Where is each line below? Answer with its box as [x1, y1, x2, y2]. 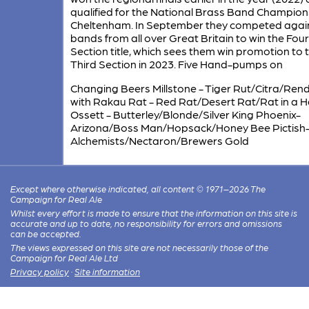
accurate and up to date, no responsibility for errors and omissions [10, 217, 283, 228]
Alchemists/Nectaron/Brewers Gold [70, 133, 249, 147]
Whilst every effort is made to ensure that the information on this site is [10, 207, 298, 218]
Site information [74, 266, 141, 277]
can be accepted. [10, 228, 82, 239]
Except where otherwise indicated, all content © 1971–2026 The [10, 183, 266, 194]
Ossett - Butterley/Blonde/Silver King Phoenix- [70, 107, 301, 121]
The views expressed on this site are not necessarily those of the [10, 241, 269, 252]
